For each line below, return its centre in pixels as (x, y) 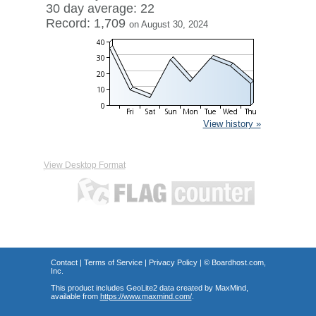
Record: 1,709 (87, 23)
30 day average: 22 (100, 8)
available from (75, 296)
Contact (64, 262)
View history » (232, 124)
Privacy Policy (173, 262)
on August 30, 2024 (168, 24)
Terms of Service (113, 262)
